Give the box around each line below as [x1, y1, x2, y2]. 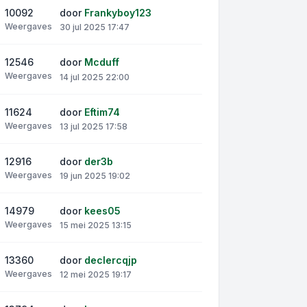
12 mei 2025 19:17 [60, 269, 132, 280]
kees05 [84, 204, 121, 217]
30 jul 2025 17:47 [60, 22, 130, 33]
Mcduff [84, 56, 119, 69]
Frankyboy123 [84, 7, 151, 19]
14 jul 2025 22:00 [60, 71, 130, 82]
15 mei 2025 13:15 [60, 220, 132, 231]
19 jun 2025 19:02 [60, 170, 130, 181]
